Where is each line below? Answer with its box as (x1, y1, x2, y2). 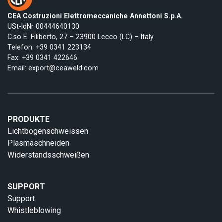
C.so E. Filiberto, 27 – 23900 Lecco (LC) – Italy (7, 33, 154, 41)
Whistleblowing (7, 206, 61, 215)
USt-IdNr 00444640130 (7, 22, 79, 30)
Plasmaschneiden (7, 138, 69, 148)
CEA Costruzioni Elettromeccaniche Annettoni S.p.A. (7, 12, 183, 20)
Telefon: (7, 43, 36, 51)
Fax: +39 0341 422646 (7, 54, 77, 61)
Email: (7, 64, 28, 72)
